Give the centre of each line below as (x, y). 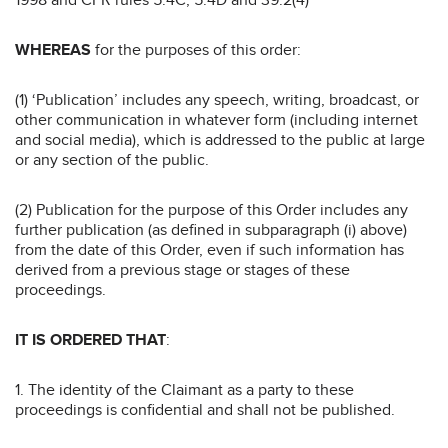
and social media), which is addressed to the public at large (220, 139)
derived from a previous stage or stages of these (182, 269)
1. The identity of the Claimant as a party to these (184, 389)
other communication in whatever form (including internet (216, 119)
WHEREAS (53, 49)
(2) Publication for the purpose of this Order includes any (211, 209)
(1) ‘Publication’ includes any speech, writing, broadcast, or (217, 99)
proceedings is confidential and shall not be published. (205, 409)
